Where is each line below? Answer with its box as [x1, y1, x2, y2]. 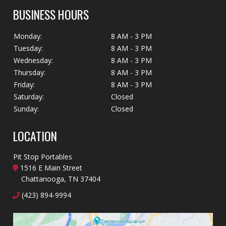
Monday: [14, 31, 42, 41]
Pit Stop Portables [13, 152, 73, 162]
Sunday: [14, 103, 39, 114]
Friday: [14, 79, 35, 89]
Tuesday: [14, 43, 43, 53]
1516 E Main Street [18, 163, 82, 173]
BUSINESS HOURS [13, 6, 89, 24]
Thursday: [14, 67, 46, 77]
